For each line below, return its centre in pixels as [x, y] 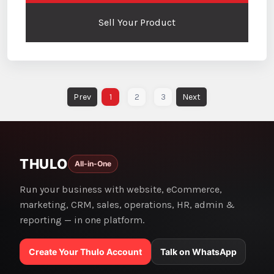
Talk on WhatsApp [198, 251]
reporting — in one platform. [82, 220]
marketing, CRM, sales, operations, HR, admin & [127, 204]
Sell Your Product [137, 22]
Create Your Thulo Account [85, 251]
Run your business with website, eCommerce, [121, 189]
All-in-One [93, 164]
